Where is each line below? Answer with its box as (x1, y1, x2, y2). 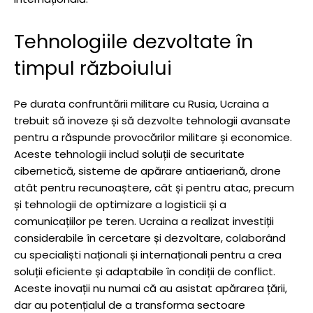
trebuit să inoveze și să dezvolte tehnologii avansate (14, 112, 291, 128)
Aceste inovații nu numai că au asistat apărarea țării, (14, 280, 287, 296)
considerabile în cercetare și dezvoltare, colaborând (14, 230, 286, 245)
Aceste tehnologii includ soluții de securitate (14, 146, 245, 161)
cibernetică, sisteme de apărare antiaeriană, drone (14, 163, 281, 178)
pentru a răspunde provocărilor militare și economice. (14, 129, 292, 145)
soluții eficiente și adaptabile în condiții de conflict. (14, 263, 275, 279)
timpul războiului (14, 54, 172, 81)
